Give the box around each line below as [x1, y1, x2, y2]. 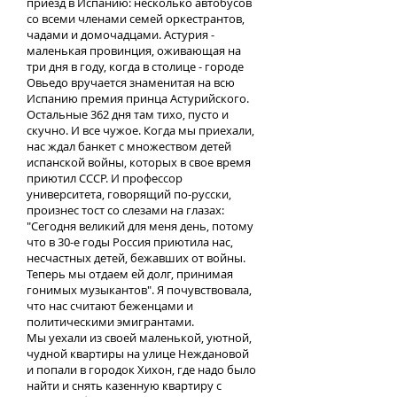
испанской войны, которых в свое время [27, 154, 251, 170]
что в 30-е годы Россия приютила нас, [27, 234, 233, 250]
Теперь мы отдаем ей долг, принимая [27, 266, 233, 282]
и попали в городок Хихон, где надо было [27, 362, 256, 378]
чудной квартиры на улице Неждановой [27, 346, 249, 362]
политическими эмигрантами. [27, 314, 197, 330]
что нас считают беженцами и [27, 298, 193, 314]
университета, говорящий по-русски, [27, 186, 231, 202]
